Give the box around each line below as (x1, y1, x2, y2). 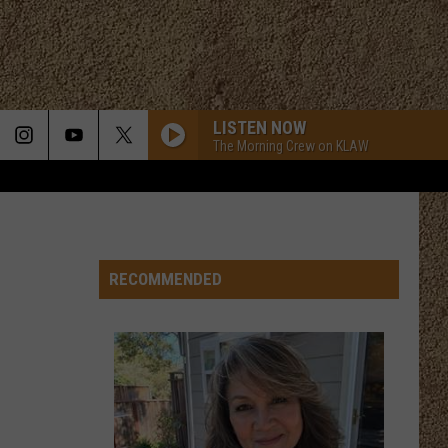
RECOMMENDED (109, 269, 222, 289)
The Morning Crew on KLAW (213, 137, 369, 154)
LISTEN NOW (213, 116, 306, 138)
